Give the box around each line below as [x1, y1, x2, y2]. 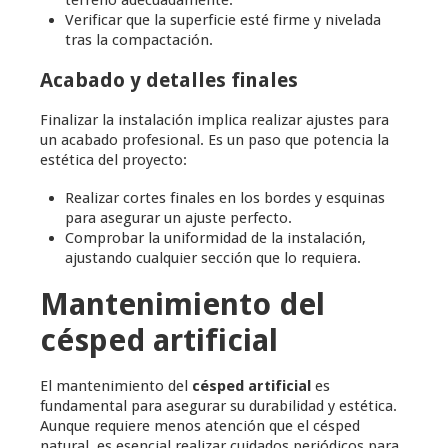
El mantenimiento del [40, 377, 192, 396]
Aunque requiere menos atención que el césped [40, 417, 360, 436]
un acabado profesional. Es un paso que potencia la [40, 131, 389, 150]
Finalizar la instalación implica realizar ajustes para [40, 111, 389, 130]
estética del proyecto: [40, 151, 187, 170]
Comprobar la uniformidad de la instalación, [65, 229, 366, 248]
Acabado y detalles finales [40, 68, 298, 93]
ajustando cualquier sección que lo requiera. [65, 249, 361, 268]
